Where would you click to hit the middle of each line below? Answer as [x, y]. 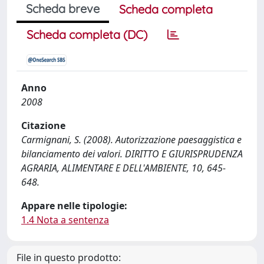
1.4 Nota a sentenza [65, 220]
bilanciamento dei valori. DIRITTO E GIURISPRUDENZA [132, 154]
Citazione [43, 126]
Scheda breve [63, 9]
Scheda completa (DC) [87, 34]
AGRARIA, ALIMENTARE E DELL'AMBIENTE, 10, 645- [123, 168]
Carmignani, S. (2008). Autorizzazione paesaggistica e [131, 140]
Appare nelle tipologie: [74, 206]
